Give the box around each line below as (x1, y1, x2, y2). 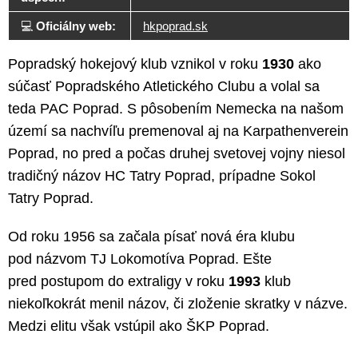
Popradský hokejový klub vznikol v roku (8, 56, 262, 73)
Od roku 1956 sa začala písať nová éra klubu (8, 229, 295, 245)
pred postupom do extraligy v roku (8, 273, 229, 290)
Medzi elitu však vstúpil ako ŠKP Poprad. (8, 318, 269, 335)
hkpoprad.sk (143, 19, 208, 34)
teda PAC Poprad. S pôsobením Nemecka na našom (8, 101, 344, 117)
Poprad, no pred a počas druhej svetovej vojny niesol (8, 145, 345, 162)
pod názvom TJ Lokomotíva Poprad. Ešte (8, 251, 272, 268)
